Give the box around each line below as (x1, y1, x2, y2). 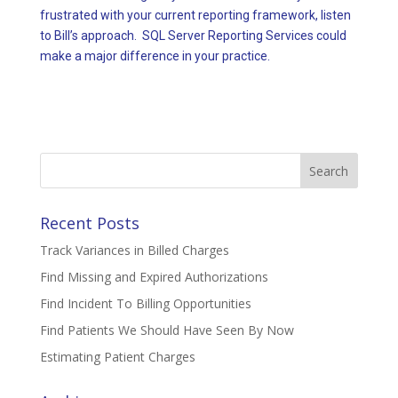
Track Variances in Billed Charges (39, 242, 229, 259)
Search (38, 152, 82, 168)
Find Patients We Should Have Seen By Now (39, 322, 294, 339)
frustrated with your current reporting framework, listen (39, 8, 351, 23)
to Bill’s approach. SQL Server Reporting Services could (39, 28, 346, 44)
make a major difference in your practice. (39, 49, 270, 64)
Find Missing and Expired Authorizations (39, 268, 268, 286)
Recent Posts (39, 212, 139, 235)
